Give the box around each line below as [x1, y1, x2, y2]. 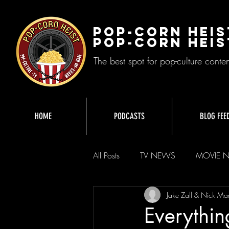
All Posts [93, 150, 120, 161]
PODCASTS [113, 111, 145, 121]
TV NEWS [140, 150, 175, 161]
